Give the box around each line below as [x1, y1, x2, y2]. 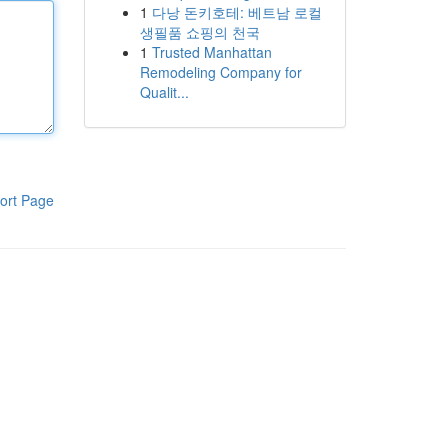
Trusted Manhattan [151, 42, 272, 62]
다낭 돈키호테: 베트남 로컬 [151, 2, 322, 22]
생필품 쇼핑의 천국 [139, 22, 260, 42]
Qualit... [139, 82, 189, 102]
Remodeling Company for [139, 62, 302, 82]
